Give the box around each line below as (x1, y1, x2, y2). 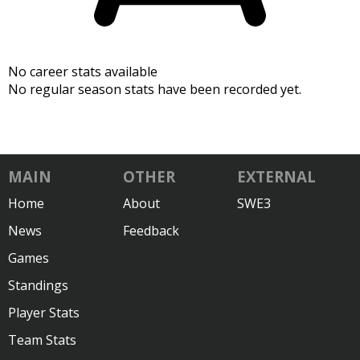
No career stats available (8, 62, 157, 80)
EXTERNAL (237, 166, 317, 186)
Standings (8, 276, 68, 294)
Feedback (122, 222, 179, 239)
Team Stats (8, 331, 76, 349)
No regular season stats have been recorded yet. (8, 80, 301, 98)
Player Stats (8, 304, 80, 321)
